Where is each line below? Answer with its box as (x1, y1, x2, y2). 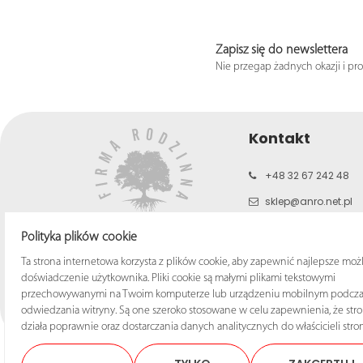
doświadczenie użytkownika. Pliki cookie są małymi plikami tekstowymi (21, 272, 335, 284)
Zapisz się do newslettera (216, 43, 348, 57)
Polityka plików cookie (21, 231, 137, 244)
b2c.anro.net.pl (265, 220, 339, 234)
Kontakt (249, 127, 310, 148)
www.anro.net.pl (265, 233, 344, 248)
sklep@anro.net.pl (265, 194, 352, 208)
